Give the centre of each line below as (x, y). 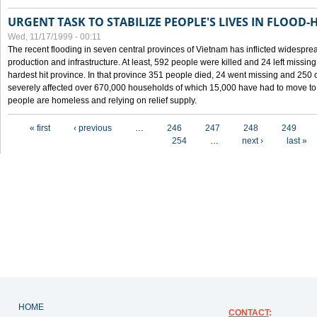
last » (297, 141)
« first (40, 128)
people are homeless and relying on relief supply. (102, 100)
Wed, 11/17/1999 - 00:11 (54, 37)
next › (253, 141)
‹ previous (93, 128)
